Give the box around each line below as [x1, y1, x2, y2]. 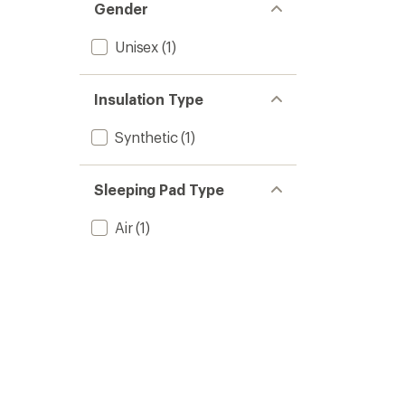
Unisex [115, 38, 159, 55]
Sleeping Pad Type [94, 181, 224, 198]
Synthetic [115, 128, 178, 146]
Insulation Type [94, 90, 203, 108]
